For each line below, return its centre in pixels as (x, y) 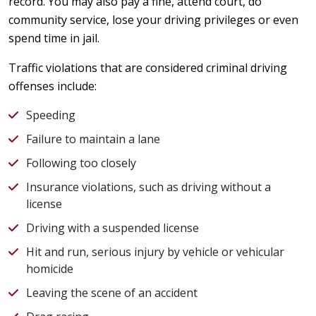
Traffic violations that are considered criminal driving (148, 67)
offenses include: (53, 86)
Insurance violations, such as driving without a (148, 187)
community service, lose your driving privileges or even (153, 19)
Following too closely (81, 163)
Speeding (51, 115)
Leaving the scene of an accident (112, 292)
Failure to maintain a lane (93, 139)
